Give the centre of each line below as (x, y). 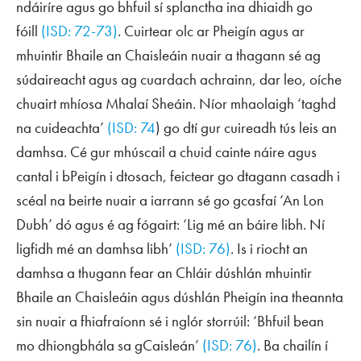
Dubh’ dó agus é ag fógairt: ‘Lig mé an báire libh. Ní (170, 224)
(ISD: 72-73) (79, 31)
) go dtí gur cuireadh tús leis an (246, 127)
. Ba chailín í (293, 345)
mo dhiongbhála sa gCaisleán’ (109, 345)
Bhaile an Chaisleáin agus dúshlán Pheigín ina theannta (180, 297)
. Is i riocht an (269, 248)
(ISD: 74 (131, 127)
